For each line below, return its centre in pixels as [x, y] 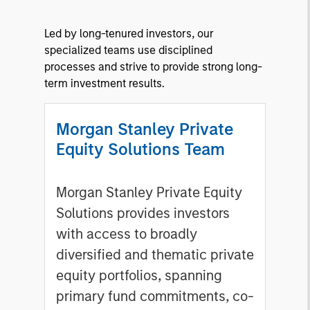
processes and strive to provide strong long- [153, 67]
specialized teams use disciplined [128, 51]
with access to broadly [127, 234]
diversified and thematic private [155, 255]
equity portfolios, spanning [139, 276]
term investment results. [104, 84]
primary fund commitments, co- [155, 297]
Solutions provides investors [143, 213]
